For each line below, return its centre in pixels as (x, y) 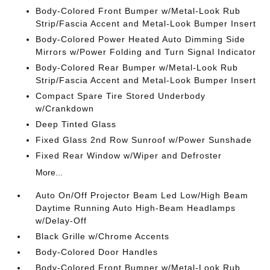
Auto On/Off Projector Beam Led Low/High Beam (142, 195)
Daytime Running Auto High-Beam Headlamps (136, 208)
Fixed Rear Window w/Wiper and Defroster (129, 155)
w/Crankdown (65, 108)
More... (49, 172)
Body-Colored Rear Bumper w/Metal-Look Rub (137, 67)
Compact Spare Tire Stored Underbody (121, 96)
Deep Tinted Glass (76, 124)
